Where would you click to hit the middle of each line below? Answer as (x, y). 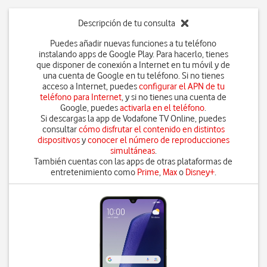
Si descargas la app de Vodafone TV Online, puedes (133, 119)
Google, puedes (90, 108)
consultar (60, 129)
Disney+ (200, 172)
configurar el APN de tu (181, 86)
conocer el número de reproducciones (158, 140)
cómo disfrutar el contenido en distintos (151, 129)
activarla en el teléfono (162, 108)
